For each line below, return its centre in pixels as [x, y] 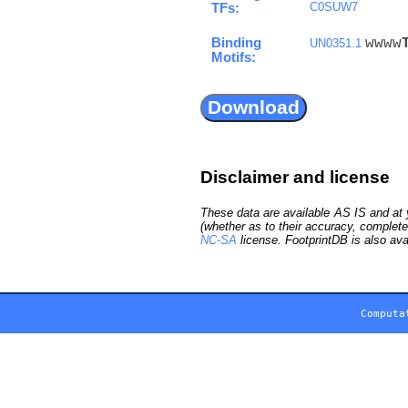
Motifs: [234, 57]
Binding [236, 42]
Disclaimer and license [295, 177]
